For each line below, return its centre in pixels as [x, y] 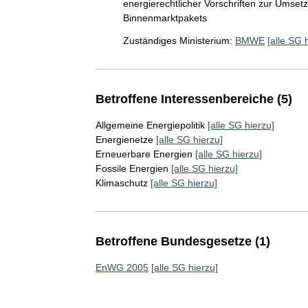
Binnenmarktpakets [165, 18]
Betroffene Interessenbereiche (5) [194, 99]
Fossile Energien [132, 168]
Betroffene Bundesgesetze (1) [183, 241]
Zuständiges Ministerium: [177, 41]
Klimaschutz [121, 183]
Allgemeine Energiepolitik [150, 125]
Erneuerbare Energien [144, 154]
